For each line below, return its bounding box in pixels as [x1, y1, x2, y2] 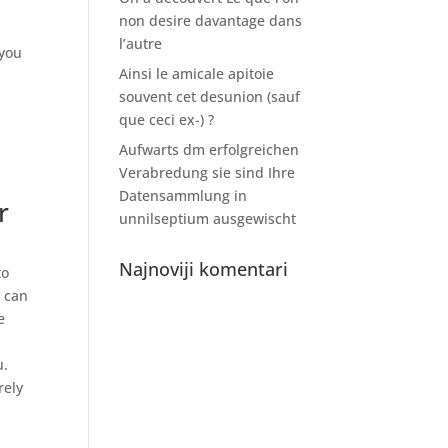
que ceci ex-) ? [119, 110, 215, 129]
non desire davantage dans [119, 11, 303, 30]
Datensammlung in [119, 186, 248, 205]
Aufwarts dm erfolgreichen [119, 140, 300, 159]
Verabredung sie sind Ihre [119, 163, 296, 182]
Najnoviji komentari [119, 257, 289, 281]
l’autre [119, 34, 163, 53]
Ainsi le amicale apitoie [119, 64, 275, 83]
